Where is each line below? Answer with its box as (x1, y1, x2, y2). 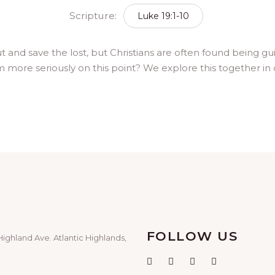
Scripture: (69, 9, 120, 21)
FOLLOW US (147, 228, 238, 244)
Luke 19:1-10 (137, 10, 190, 21)
